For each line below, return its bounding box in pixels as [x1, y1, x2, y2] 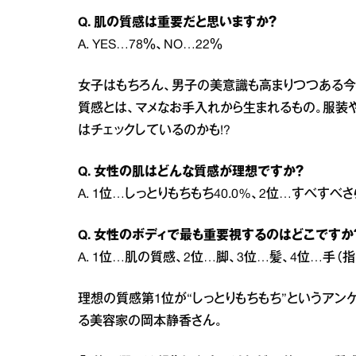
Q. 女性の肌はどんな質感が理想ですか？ [78, 167, 304, 178]
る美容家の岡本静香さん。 [78, 316, 222, 327]
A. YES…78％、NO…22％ [78, 40, 222, 51]
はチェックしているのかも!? [78, 126, 230, 137]
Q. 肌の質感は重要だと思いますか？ [78, 17, 277, 29]
